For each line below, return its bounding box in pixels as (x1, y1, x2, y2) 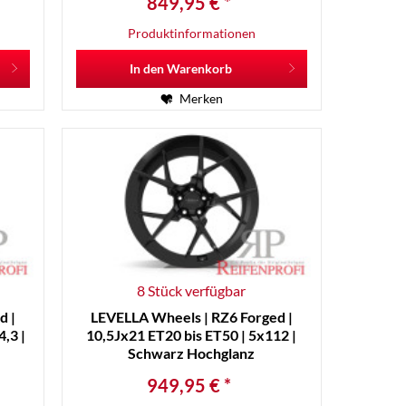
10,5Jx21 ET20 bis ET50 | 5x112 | (86, 325, 297, 343)
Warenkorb (166, 61, 232, 77)
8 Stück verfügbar (137, 281, 246, 299)
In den (129, 61, 164, 77)
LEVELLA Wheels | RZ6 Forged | (90, 307, 293, 325)
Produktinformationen (127, 25, 256, 42)
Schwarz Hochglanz (128, 343, 256, 362)
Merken (179, 91, 223, 107)
